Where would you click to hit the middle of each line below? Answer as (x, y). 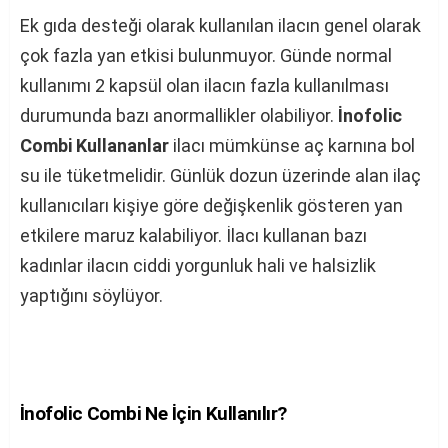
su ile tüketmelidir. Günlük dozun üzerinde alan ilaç (220, 175)
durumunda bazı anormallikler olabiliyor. (179, 115)
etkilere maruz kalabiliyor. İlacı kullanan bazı (193, 235)
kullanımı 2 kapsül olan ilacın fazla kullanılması (204, 85)
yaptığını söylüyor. (91, 295)
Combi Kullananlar (94, 145)
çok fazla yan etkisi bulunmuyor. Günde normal (206, 55)
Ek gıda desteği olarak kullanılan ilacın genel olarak (220, 25)
